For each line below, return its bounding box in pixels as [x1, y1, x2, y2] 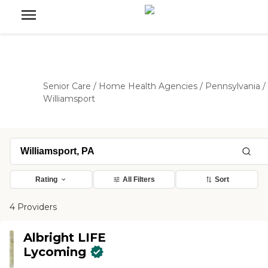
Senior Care [43, 81, 91, 92]
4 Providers [10, 202, 57, 212]
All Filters [123, 175, 155, 184]
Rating [35, 175, 57, 184]
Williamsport [43, 93, 95, 104]
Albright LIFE [23, 230, 106, 245]
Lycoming [23, 245, 87, 259]
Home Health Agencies [99, 81, 197, 92]
